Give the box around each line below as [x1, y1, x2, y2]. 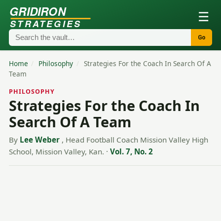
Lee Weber [19, 135, 60, 145]
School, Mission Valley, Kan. [8, 147, 104, 157]
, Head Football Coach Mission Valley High [61, 135, 208, 145]
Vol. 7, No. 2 [110, 147, 153, 157]
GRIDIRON [9, 2, 67, 19]
